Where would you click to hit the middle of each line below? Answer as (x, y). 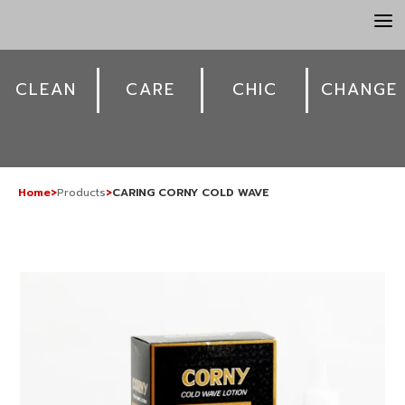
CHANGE (359, 89)
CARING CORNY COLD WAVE (191, 193)
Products (81, 193)
